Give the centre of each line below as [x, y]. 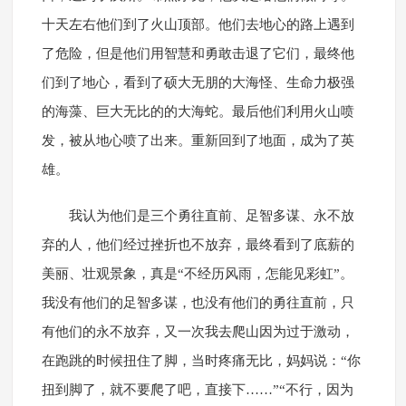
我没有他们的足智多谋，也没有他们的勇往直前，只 [198, 303]
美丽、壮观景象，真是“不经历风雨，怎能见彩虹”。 [197, 274]
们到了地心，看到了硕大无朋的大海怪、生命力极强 [198, 83]
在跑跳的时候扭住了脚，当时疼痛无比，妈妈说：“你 [201, 361]
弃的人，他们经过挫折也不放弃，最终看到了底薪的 [198, 245]
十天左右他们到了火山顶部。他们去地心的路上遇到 [198, 25]
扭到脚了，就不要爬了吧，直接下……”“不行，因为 [197, 390]
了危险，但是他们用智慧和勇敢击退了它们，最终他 [198, 54]
